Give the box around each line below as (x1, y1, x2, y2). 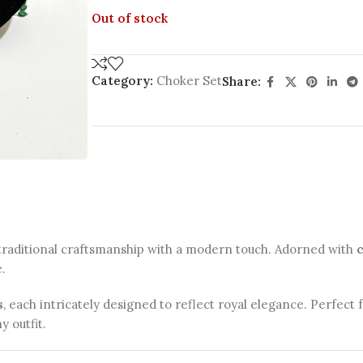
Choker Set (156, 72, 222, 88)
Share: (221, 74, 261, 89)
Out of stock (91, 10, 168, 26)
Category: (91, 72, 153, 88)
